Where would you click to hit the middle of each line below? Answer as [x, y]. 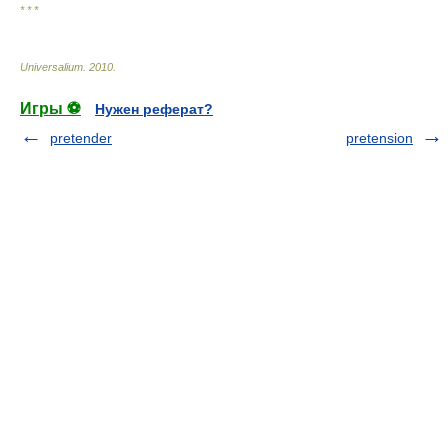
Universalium [51, 67]
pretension [379, 138]
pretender [81, 138]
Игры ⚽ [50, 108]
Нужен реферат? [154, 109]
